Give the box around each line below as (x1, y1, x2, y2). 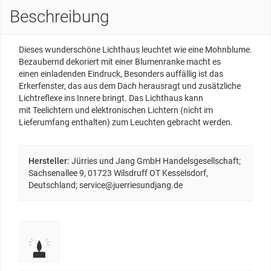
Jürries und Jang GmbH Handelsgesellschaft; (71, 156, 241, 166)
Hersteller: (28, 156, 70, 166)
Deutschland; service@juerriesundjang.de (28, 180, 183, 191)
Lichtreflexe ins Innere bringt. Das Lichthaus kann (19, 93, 203, 103)
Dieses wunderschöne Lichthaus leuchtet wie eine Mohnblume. (19, 45, 252, 55)
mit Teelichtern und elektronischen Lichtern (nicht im (19, 105, 213, 116)
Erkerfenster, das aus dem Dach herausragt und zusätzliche (19, 81, 241, 91)
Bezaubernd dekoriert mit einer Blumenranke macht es (19, 57, 221, 67)
